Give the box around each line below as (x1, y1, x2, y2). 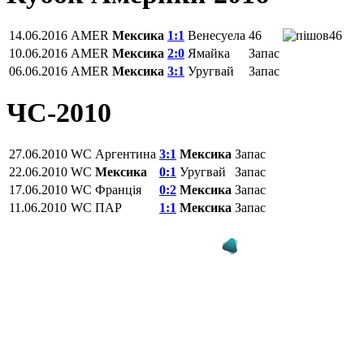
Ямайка (188, 46, 230, 61)
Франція (95, 183, 141, 197)
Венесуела (188, 28, 245, 43)
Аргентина (95, 147, 156, 161)
